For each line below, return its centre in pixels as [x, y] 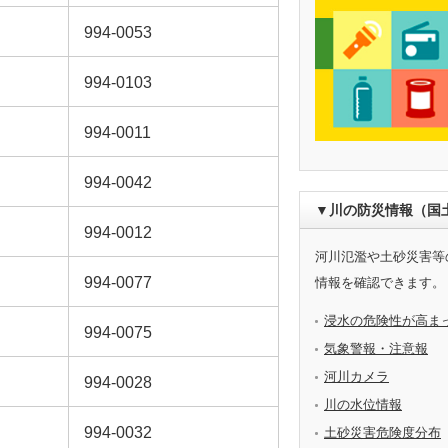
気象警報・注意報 [376, 349]
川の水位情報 [363, 405]
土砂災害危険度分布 [382, 433]
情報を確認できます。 [380, 282]
